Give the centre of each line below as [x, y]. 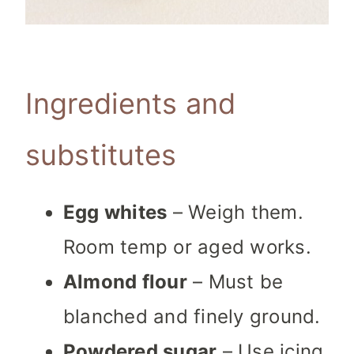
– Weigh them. [235, 213]
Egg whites [115, 213]
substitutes [101, 155]
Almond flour [125, 282]
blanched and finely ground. [192, 317]
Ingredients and [131, 104]
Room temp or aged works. [187, 247]
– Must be [235, 282]
